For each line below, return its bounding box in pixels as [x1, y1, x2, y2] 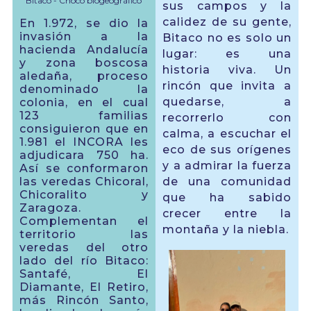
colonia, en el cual [19, 96, 149, 110]
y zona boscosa [19, 56, 149, 70]
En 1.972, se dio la [19, 17, 149, 31]
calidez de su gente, [162, 15, 292, 29]
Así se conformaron [19, 162, 149, 176]
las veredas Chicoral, [19, 175, 149, 189]
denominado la [19, 83, 149, 96]
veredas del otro [19, 241, 149, 255]
